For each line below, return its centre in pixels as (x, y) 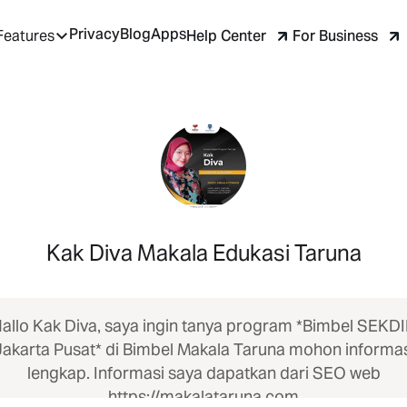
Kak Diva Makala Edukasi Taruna (203, 253)
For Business (335, 35)
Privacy (94, 35)
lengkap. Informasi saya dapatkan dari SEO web (203, 373)
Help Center (226, 35)
